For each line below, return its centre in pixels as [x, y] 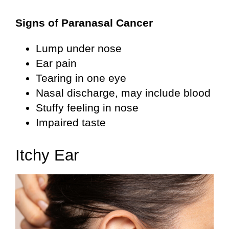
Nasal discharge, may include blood [123, 93]
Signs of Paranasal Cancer [84, 23]
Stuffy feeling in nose [87, 108]
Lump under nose [79, 49]
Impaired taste [71, 123]
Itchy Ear [47, 155]
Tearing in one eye [81, 78]
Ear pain [56, 63]
